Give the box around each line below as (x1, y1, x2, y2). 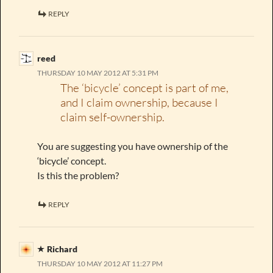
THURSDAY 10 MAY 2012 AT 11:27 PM (37, 258, 163, 268)
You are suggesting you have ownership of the (37, 140, 228, 152)
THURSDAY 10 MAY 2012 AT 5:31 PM (37, 68, 158, 77)
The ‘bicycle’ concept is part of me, (60, 80, 229, 95)
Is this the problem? (37, 169, 119, 181)
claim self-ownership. (60, 109, 165, 124)
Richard (47, 243, 77, 254)
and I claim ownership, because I (60, 94, 218, 110)
